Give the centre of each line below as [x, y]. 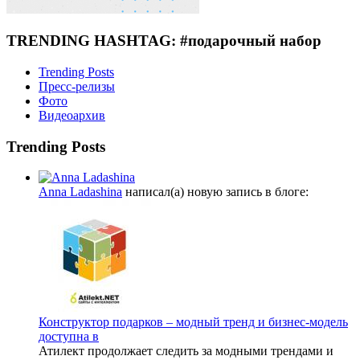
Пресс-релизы [77, 86]
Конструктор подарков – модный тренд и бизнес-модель [193, 322]
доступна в [69, 337]
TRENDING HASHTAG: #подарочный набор [164, 41]
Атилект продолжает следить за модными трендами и [186, 351]
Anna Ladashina [80, 192]
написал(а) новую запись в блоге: [215, 192]
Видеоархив [72, 115]
